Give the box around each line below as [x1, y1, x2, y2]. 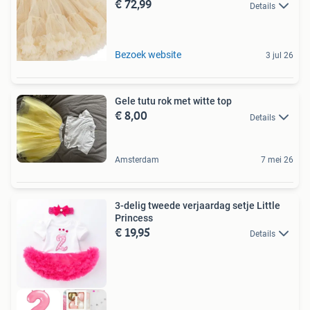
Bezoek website [115, 49, 181, 61]
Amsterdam [115, 155, 159, 165]
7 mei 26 [261, 155, 293, 165]
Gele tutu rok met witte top [115, 95, 232, 107]
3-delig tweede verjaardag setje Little [115, 200, 280, 212]
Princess [115, 212, 153, 224]
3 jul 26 [266, 51, 293, 61]
